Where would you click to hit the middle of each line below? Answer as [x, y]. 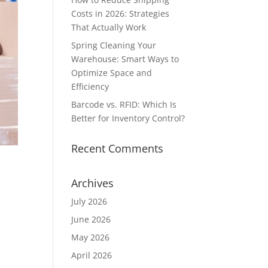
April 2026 [92, 255]
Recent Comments [118, 148]
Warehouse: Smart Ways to [125, 59]
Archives [93, 183]
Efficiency [90, 86]
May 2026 [91, 237]
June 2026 [91, 219]
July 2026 [89, 201]
